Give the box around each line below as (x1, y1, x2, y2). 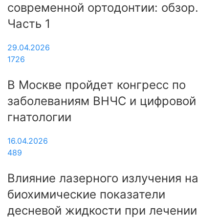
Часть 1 (7, 16, 50, 31)
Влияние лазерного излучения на (7, 171, 198, 185)
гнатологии (7, 109, 71, 124)
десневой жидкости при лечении (7, 203, 197, 218)
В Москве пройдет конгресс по (7, 77, 186, 92)
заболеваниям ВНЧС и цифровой (7, 93, 196, 108)
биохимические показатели (7, 187, 165, 201)
